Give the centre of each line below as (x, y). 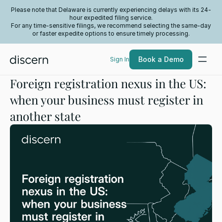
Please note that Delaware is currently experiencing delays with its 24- (111, 10)
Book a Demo (161, 59)
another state (45, 116)
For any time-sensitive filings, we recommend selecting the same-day (111, 26)
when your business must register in (107, 100)
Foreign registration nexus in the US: (108, 83)
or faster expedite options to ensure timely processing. (111, 34)
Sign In (120, 59)
